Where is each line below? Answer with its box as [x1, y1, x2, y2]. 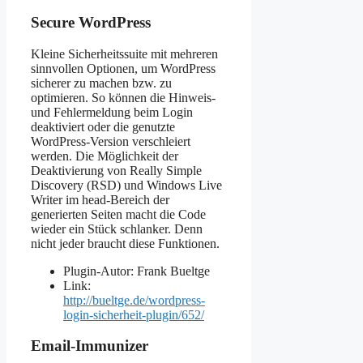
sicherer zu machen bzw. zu [31, 75, 172, 90]
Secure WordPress [31, 13, 151, 31]
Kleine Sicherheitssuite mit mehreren [31, 46, 218, 61]
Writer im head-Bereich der [31, 192, 169, 207]
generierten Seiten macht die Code [31, 207, 206, 221]
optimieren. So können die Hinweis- [31, 90, 216, 105]
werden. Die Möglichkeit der [31, 148, 178, 163]
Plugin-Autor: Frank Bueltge [63, 263, 210, 278]
